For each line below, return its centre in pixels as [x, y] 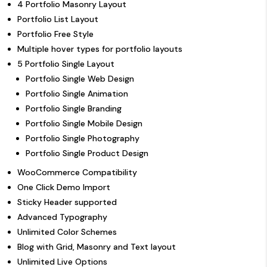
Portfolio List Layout [58, 19]
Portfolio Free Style [55, 34]
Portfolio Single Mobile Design [84, 123]
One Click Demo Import [64, 187]
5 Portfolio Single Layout [66, 63]
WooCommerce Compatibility [77, 172]
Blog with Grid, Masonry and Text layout [97, 246]
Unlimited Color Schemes [67, 232]
